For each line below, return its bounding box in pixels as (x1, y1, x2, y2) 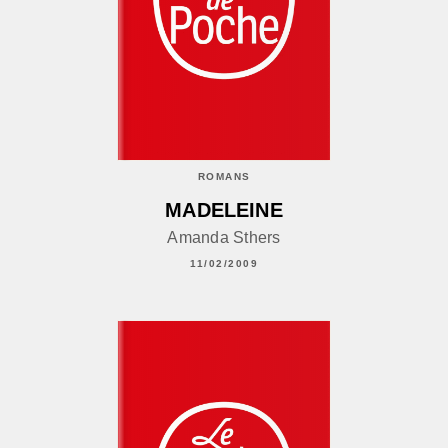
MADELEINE (165, 199, 283, 222)
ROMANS (197, 170, 251, 182)
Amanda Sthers (167, 229, 281, 247)
